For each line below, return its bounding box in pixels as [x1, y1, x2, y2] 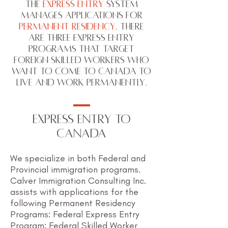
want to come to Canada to [12, 66, 151, 76]
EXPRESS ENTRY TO [32, 112, 131, 126]
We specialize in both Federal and [10, 153, 146, 164]
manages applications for [20, 10, 142, 20]
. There [116, 21, 144, 32]
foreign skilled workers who [14, 55, 149, 65]
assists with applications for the [10, 186, 138, 197]
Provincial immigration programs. [10, 164, 140, 175]
